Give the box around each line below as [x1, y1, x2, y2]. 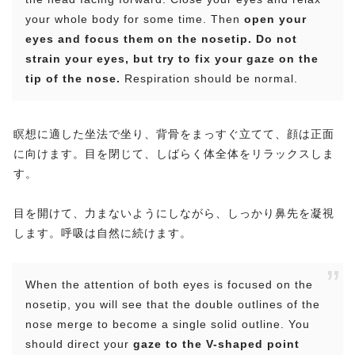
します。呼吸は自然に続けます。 [13, 227, 192, 240]
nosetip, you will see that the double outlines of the [25, 298, 320, 311]
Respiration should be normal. [120, 72, 298, 86]
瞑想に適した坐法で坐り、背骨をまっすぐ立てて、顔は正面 [13, 128, 334, 141]
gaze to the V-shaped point [133, 338, 300, 351]
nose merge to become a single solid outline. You [25, 318, 310, 331]
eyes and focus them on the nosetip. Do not [25, 32, 297, 46]
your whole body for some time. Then [25, 13, 244, 26]
